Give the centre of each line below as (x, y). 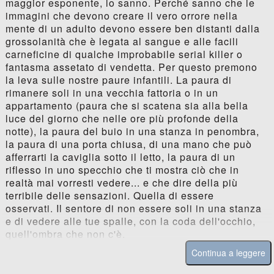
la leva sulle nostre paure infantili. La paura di (118, 80)
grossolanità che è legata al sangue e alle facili (122, 42)
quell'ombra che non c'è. (65, 234)
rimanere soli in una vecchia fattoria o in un (112, 93)
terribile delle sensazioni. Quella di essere (109, 196)
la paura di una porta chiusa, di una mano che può (128, 144)
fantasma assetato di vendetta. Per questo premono (131, 67)
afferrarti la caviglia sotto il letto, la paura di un (120, 157)
